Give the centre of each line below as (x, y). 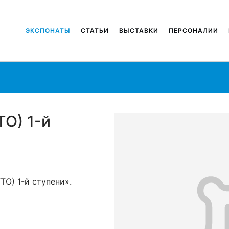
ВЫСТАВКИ (139, 30)
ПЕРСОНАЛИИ (193, 30)
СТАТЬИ (95, 30)
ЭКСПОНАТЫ (48, 30)
